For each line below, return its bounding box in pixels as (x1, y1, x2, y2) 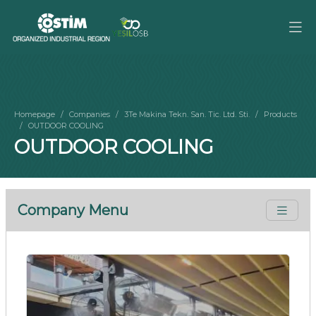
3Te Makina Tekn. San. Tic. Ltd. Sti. (124, 109, 250, 119)
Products (264, 109, 297, 119)
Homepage (14, 109, 55, 119)
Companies (69, 109, 110, 119)
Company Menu (18, 202, 128, 219)
